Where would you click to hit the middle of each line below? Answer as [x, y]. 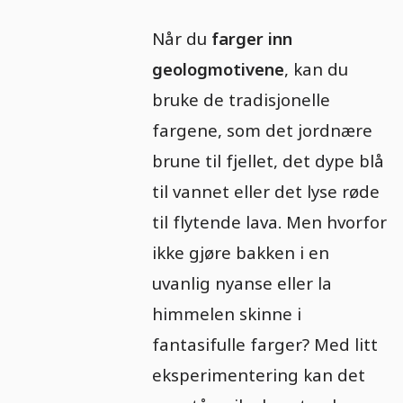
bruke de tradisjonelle [241, 99]
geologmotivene [218, 68]
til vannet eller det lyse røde [265, 191]
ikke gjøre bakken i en [240, 252]
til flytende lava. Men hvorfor [269, 221]
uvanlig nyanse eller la [242, 282]
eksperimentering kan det [258, 374]
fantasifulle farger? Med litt [264, 344]
